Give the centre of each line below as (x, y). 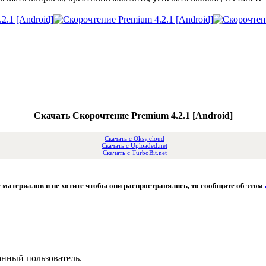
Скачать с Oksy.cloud (134, 139)
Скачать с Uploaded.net (134, 146)
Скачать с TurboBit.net (134, 153)
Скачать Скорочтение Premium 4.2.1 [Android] (133, 116)
